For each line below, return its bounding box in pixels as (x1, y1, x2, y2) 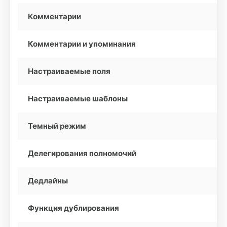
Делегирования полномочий (28, 148, 136, 158)
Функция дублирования (28, 203, 119, 213)
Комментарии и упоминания (28, 39, 136, 49)
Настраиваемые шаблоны (28, 94, 128, 103)
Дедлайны (28, 176, 68, 185)
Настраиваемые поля (28, 66, 110, 76)
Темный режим (28, 121, 86, 131)
